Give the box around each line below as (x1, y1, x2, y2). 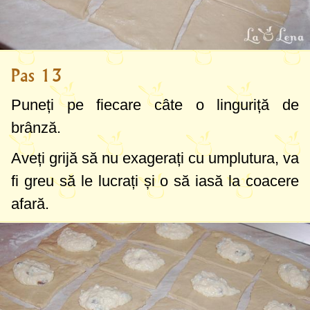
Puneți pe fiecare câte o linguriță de (11, 95, 299, 113)
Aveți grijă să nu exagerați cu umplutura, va (11, 149, 299, 167)
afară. (11, 194, 49, 212)
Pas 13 (11, 64, 62, 86)
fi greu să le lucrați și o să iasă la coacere (11, 172, 299, 190)
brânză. (11, 118, 61, 136)
